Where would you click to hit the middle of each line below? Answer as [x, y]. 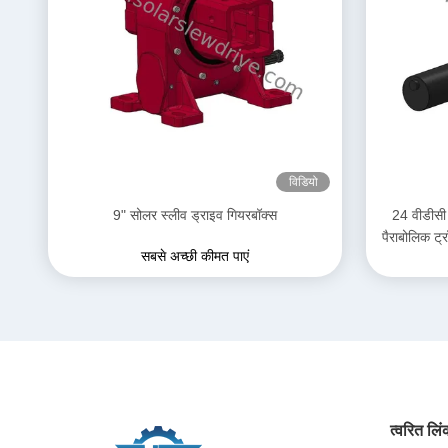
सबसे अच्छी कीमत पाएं [195, 256]
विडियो [303, 182]
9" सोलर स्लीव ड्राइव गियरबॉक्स [195, 215]
